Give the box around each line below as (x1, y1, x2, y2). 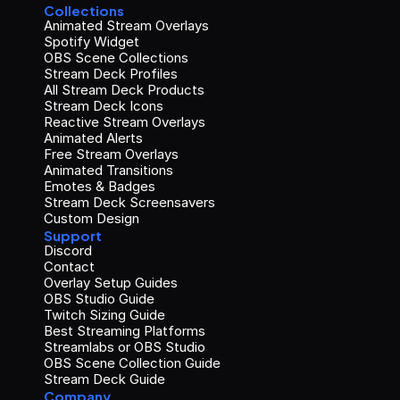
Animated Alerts (44, 129, 143, 146)
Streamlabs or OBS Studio (44, 338, 205, 355)
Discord (44, 242, 92, 259)
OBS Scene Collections (44, 49, 188, 66)
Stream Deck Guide (44, 371, 165, 387)
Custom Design (44, 210, 139, 227)
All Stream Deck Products (44, 81, 204, 98)
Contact (44, 258, 95, 275)
